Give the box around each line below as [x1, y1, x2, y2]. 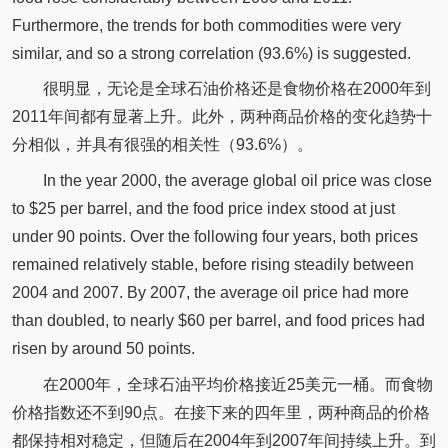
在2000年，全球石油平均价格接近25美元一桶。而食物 [42, 375, 433, 393]
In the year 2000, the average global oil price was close [42, 172, 432, 190]
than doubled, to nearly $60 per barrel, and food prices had [11, 312, 425, 330]
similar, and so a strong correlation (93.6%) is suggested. [11, 44, 411, 62]
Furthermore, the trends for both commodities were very [11, 16, 401, 34]
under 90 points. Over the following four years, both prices [11, 228, 418, 246]
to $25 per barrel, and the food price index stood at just [11, 200, 395, 218]
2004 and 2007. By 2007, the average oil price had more [11, 284, 409, 302]
